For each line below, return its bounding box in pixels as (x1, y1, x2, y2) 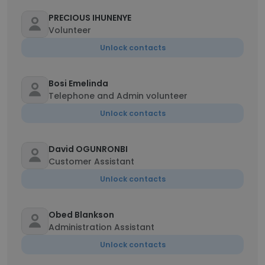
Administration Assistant (49, 221, 154, 233)
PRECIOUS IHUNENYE (49, 12, 131, 24)
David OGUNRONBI (49, 143, 128, 155)
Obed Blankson (49, 209, 114, 221)
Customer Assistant (49, 156, 134, 167)
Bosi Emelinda (49, 77, 108, 89)
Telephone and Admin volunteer (49, 90, 188, 102)
